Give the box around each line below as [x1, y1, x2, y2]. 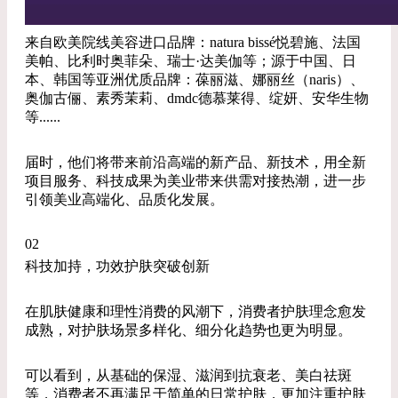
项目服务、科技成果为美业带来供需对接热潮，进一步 [25, 173, 366, 188]
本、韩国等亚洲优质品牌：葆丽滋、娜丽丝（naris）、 [25, 72, 364, 87]
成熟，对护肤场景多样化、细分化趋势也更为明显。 [25, 322, 352, 338]
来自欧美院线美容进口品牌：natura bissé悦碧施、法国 [25, 35, 361, 50]
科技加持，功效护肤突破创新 [25, 259, 210, 274]
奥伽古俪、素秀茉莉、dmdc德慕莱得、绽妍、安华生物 [25, 91, 369, 106]
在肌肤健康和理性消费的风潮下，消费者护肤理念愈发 [25, 304, 366, 319]
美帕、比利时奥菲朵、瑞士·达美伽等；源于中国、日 [25, 53, 356, 68]
